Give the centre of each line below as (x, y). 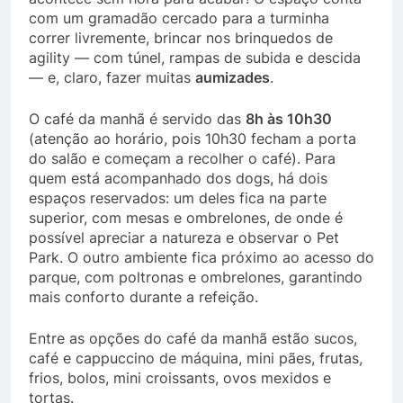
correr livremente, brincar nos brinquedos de (181, 38)
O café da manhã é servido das (137, 119)
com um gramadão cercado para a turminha (179, 18)
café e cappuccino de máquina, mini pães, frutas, (196, 358)
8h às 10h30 (289, 119)
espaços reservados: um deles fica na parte (178, 198)
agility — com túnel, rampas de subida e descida (195, 58)
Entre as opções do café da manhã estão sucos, (193, 339)
